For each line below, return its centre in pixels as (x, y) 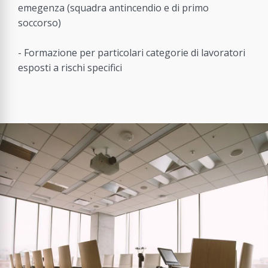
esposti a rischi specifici (70, 68)
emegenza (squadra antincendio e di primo (113, 8)
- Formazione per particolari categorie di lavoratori (132, 53)
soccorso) (39, 23)
